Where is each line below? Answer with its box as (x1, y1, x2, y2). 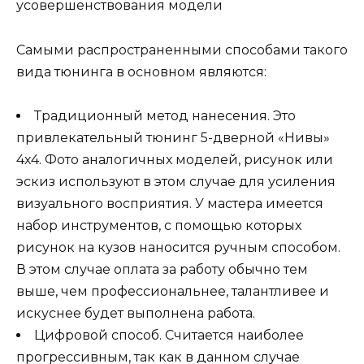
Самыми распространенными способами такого (16, 41, 348, 58)
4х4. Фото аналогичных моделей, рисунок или (16, 151, 333, 167)
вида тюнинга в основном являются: (16, 63, 266, 80)
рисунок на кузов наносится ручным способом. (16, 239, 340, 255)
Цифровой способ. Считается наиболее (34, 327, 304, 343)
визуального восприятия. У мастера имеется (16, 195, 323, 211)
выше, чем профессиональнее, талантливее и (16, 283, 329, 299)
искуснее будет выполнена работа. (16, 305, 255, 321)
